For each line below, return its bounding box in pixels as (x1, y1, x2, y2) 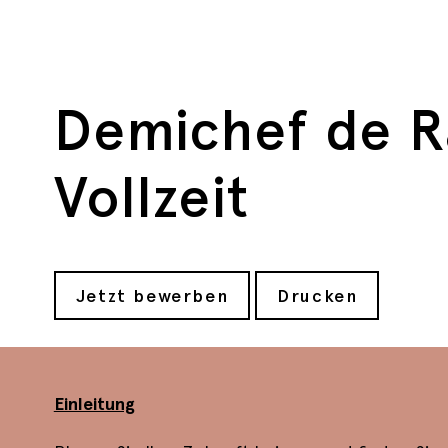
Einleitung (53, 393, 135, 416)
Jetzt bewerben (75, 285, 229, 307)
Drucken (277, 285, 358, 307)
